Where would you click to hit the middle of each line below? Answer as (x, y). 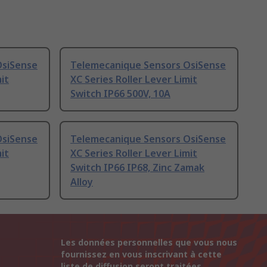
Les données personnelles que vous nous (149, 243)
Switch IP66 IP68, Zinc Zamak (137, 168)
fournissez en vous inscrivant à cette (141, 254)
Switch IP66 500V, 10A (120, 94)
